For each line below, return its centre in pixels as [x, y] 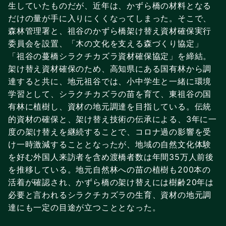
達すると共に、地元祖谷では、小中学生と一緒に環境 [110, 81]
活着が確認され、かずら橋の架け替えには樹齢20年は [111, 182]
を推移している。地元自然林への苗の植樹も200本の [109, 169]
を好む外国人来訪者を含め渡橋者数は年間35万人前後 [111, 157]
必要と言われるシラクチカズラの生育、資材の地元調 [110, 194]
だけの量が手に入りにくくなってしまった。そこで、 [110, 18]
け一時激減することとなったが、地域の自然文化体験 [110, 144]
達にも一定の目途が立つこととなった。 [84, 207]
